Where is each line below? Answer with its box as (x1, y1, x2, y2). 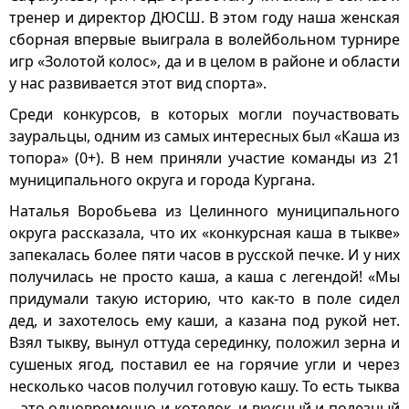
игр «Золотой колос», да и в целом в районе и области (9, 51, 400, 71)
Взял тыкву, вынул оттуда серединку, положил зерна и (9, 332, 400, 352)
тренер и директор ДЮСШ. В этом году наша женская (9, 7, 400, 27)
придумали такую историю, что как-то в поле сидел (9, 288, 400, 309)
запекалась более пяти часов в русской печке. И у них (9, 245, 400, 265)
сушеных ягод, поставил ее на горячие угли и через (9, 354, 400, 374)
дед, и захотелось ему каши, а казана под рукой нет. (9, 310, 400, 330)
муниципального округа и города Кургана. (9, 170, 315, 190)
